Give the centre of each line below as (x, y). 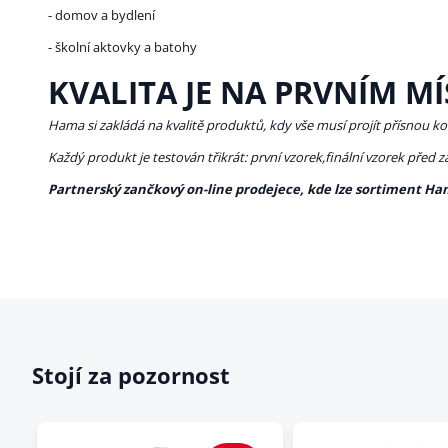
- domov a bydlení (101, 15)
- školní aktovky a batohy (122, 47)
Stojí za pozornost (131, 375)
